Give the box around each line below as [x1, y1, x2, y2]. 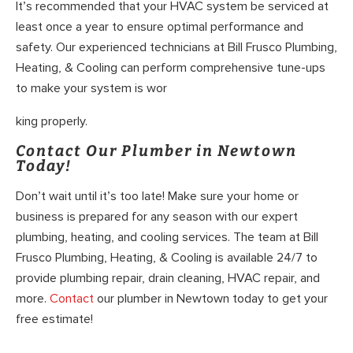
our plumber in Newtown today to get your [94, 290, 328, 307]
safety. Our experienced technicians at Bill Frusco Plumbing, [16, 39, 337, 56]
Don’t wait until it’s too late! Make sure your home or [16, 188, 299, 204]
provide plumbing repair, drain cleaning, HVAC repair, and [16, 269, 320, 286]
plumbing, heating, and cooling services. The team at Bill [16, 229, 318, 245]
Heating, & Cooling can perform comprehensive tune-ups [16, 60, 325, 76]
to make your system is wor [16, 80, 167, 97]
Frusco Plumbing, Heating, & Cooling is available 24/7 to [16, 249, 318, 266]
